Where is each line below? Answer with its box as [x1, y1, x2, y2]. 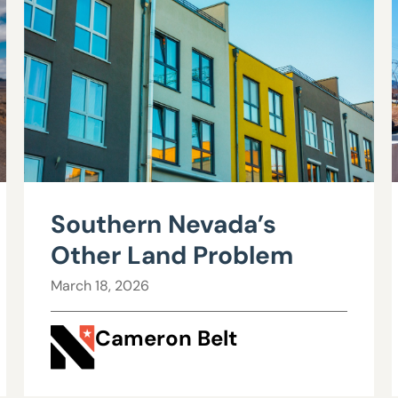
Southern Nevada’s [50, 208, 276, 241]
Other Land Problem [50, 239, 293, 272]
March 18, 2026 [50, 276, 149, 295]
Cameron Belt [94, 324, 237, 353]
